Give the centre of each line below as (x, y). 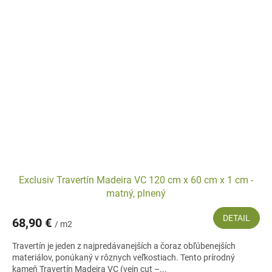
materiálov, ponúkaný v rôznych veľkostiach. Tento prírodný (124, 258)
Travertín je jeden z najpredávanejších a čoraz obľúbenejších (124, 246)
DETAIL (236, 218)
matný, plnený (136, 194)
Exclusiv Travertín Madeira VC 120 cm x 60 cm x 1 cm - (136, 180)
